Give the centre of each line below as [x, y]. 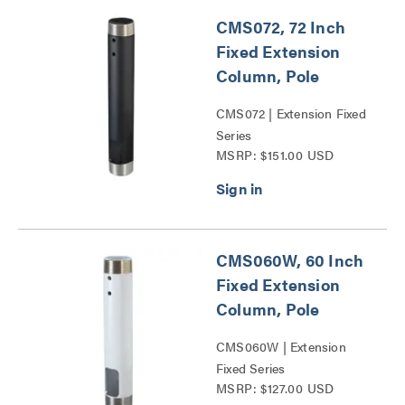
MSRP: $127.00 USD [275, 387]
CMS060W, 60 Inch [290, 259]
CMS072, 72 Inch [281, 26]
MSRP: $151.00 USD [275, 154]
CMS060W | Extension [281, 346]
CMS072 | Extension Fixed [291, 113]
